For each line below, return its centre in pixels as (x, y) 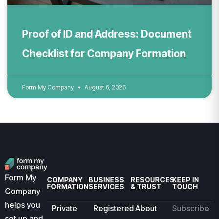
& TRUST (146, 186)
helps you (22, 205)
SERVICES (107, 186)
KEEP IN (186, 179)
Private (64, 208)
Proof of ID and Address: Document (107, 34)
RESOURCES (152, 179)
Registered (114, 208)
